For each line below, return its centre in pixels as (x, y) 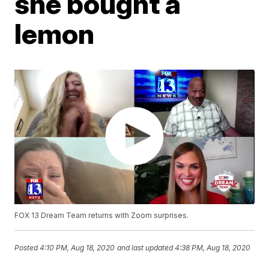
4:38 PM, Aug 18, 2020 (213, 248)
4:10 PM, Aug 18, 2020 (77, 248)
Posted (27, 248)
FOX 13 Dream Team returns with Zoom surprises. (102, 216)
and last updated (145, 248)
